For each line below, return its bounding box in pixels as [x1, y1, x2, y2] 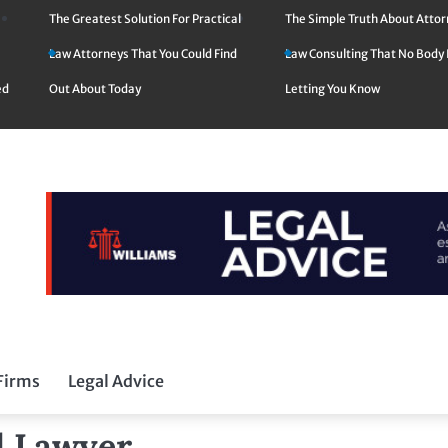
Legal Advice [68, 371, 164, 392]
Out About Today [48, 82, 141, 96]
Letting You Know [285, 82, 381, 96]
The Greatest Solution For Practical [48, 12, 241, 26]
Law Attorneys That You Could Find [48, 47, 237, 61]
